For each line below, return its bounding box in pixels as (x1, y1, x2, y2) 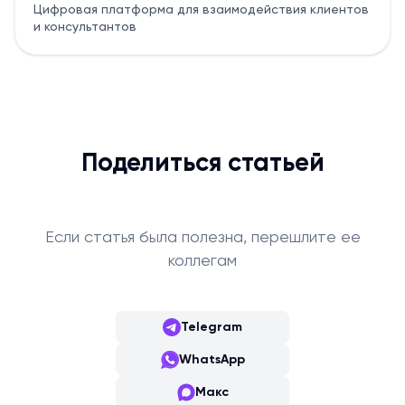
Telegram (181, 320, 242, 334)
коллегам (168, 252, 237, 269)
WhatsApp (178, 353, 245, 366)
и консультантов (33, 21, 137, 34)
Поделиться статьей (80, 150, 325, 176)
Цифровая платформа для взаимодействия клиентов (33, 4, 369, 17)
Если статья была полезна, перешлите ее (44, 229, 361, 246)
